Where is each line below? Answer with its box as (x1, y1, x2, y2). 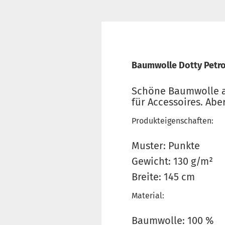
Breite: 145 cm (132, 171, 195, 183)
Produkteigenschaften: (132, 116, 213, 126)
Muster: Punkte (132, 140, 200, 152)
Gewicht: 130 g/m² (132, 155, 213, 167)
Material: (132, 191, 164, 200)
